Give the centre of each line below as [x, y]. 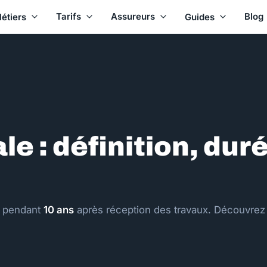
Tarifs [68, 16]
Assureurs [133, 16]
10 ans [59, 210]
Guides [199, 17]
